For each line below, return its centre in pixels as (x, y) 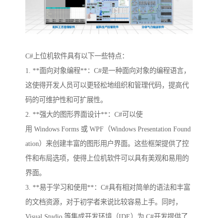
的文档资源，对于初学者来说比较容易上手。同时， (104, 202)
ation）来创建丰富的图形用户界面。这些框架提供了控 (107, 143)
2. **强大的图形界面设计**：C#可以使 (84, 114)
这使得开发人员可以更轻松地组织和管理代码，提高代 (107, 85)
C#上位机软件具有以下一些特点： (77, 56)
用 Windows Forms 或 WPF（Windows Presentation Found (108, 129)
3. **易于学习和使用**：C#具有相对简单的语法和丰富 (108, 187)
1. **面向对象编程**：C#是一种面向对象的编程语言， (108, 70)
